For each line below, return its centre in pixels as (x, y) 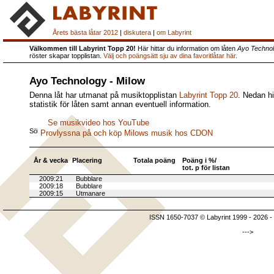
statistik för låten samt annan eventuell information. (120, 104)
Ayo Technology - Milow (87, 81)
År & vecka (51, 160)
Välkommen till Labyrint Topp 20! (83, 48)
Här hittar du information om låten (187, 48)
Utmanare (89, 193)
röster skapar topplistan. (66, 56)
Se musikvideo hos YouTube (97, 123)
